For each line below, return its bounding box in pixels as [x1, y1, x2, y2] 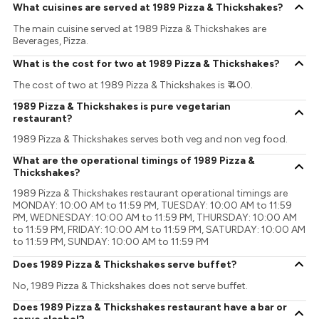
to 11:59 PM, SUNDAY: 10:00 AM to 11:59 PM [13, 236, 209, 249]
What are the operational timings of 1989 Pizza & [13, 155, 256, 167]
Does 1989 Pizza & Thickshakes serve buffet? [13, 258, 237, 271]
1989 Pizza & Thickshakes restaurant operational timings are [13, 187, 288, 200]
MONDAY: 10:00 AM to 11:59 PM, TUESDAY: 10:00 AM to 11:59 [13, 199, 293, 212]
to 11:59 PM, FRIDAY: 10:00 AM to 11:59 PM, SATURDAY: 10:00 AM [13, 224, 306, 236]
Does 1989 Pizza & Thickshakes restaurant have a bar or [13, 301, 288, 314]
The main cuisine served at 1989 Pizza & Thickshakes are [13, 23, 267, 36]
